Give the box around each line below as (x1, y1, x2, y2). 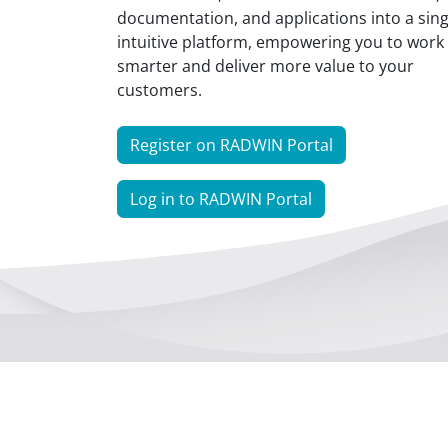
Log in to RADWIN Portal (130, 188, 312, 210)
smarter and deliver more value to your (117, 55, 414, 77)
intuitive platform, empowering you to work (117, 31, 444, 53)
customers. (117, 79, 202, 101)
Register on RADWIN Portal (130, 134, 333, 156)
